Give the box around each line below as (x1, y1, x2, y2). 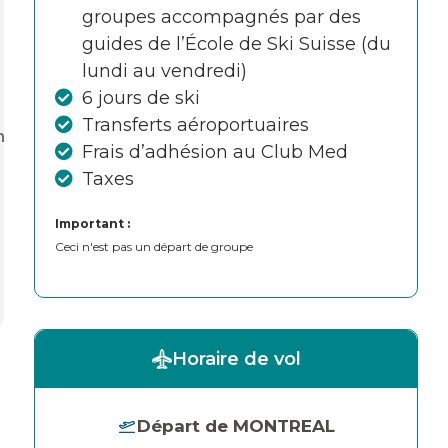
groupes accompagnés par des (82, 6, 361, 28)
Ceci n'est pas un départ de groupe (55, 239, 253, 254)
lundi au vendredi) (82, 60, 247, 82)
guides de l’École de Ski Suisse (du (82, 33, 391, 55)
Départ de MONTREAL (137, 416, 335, 436)
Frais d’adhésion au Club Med (82, 141, 348, 163)
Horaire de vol (171, 348, 301, 370)
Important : (55, 216, 130, 231)
